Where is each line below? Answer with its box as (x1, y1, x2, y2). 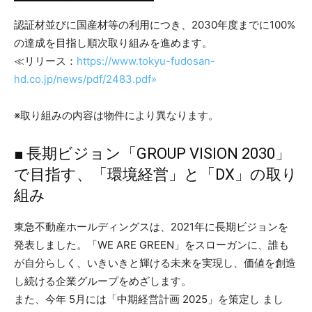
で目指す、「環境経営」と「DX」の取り (14, 165, 297, 183)
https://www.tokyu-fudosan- (77, 54, 215, 68)
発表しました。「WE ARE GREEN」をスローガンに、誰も (14, 237, 289, 251)
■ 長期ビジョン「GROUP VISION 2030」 (14, 144, 290, 162)
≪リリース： (14, 54, 77, 68)
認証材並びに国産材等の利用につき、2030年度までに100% (14, 17, 295, 31)
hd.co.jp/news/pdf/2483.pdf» (14, 72, 157, 86)
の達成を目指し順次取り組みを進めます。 (14, 36, 212, 49)
